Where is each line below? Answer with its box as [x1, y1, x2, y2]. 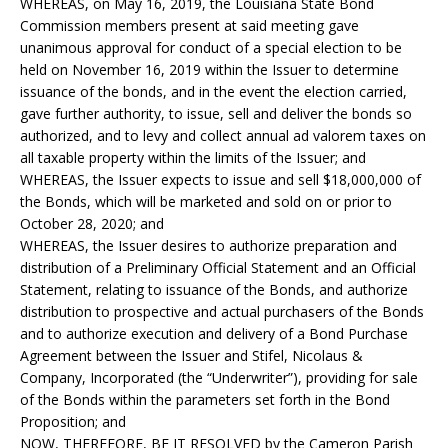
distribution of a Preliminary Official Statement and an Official [20, 258, 416, 277]
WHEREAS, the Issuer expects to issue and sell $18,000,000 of [20, 170, 421, 189]
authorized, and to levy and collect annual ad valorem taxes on [20, 126, 426, 145]
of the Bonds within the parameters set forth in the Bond [20, 390, 390, 409]
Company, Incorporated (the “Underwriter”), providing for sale [20, 368, 418, 387]
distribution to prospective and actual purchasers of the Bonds [20, 302, 424, 321]
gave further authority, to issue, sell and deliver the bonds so [20, 104, 412, 123]
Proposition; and [20, 412, 126, 431]
